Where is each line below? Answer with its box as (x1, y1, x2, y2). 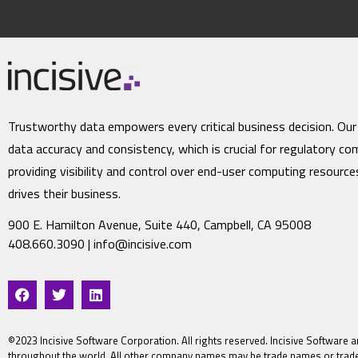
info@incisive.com (93, 234, 192, 253)
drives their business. (8, 184, 121, 203)
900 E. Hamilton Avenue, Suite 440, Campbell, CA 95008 (8, 215, 311, 234)
